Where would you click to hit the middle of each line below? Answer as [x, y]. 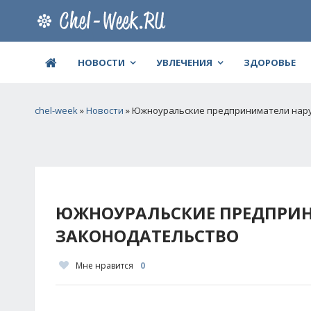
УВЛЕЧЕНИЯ [184, 62]
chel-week [56, 110]
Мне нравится [104, 266]
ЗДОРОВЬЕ [270, 62]
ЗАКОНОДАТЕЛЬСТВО [147, 236]
